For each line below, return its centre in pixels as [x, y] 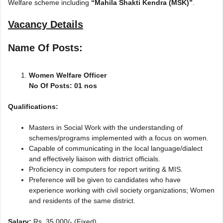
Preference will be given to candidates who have [105, 179]
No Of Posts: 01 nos [63, 85]
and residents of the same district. [82, 200]
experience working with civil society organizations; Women [122, 190]
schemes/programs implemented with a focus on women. [119, 138]
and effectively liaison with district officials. [95, 159]
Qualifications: [33, 106]
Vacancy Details [46, 24]
